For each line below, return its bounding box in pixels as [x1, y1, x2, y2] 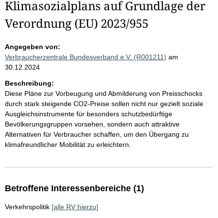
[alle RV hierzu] [52, 203, 98, 211]
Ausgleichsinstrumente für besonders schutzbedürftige [5, 110, 172, 118]
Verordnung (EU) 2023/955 [5, 15, 148, 31]
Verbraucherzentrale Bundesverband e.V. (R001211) [5, 53, 166, 61]
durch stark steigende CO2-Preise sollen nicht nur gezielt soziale [5, 100, 203, 108]
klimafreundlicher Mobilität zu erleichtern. [5, 141, 131, 148]
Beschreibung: [5, 79, 54, 87]
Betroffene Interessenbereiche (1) [5, 183, 144, 193]
